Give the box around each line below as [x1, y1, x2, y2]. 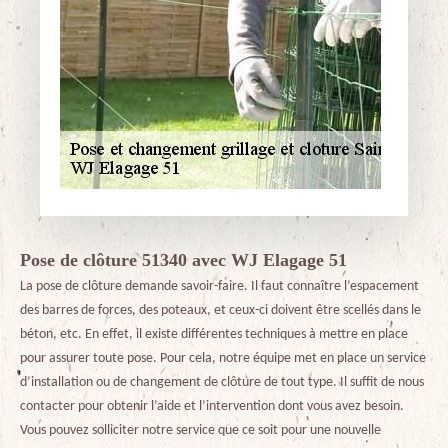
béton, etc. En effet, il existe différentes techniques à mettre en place [20, 327, 408, 342]
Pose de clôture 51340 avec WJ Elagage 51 [20, 250, 347, 270]
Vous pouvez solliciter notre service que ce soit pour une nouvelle [20, 423, 381, 438]
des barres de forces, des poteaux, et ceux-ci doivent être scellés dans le [20, 303, 421, 318]
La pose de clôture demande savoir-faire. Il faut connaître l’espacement [20, 279, 419, 294]
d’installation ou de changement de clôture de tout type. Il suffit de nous [20, 375, 424, 390]
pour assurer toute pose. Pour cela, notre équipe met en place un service [20, 351, 426, 366]
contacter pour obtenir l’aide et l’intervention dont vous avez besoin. [20, 399, 404, 414]
